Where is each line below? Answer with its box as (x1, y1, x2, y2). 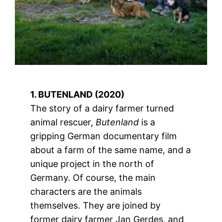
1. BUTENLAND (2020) (30, 89, 125, 100)
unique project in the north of (30, 158, 155, 169)
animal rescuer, (30, 116, 96, 127)
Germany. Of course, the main (30, 172, 156, 183)
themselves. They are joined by (30, 200, 161, 211)
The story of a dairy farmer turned (30, 103, 174, 113)
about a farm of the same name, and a (30, 144, 191, 155)
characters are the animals (30, 186, 142, 197)
